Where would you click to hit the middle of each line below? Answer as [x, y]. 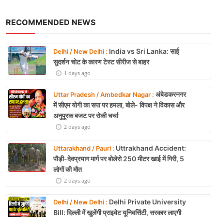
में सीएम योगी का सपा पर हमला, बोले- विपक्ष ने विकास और [119, 105]
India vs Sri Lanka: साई [143, 51]
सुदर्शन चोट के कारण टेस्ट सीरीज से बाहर [101, 62]
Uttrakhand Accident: [150, 148]
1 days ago [77, 73]
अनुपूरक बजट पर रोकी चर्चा [86, 115]
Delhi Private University [147, 201]
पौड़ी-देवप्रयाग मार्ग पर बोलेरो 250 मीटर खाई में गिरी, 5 [119, 158]
